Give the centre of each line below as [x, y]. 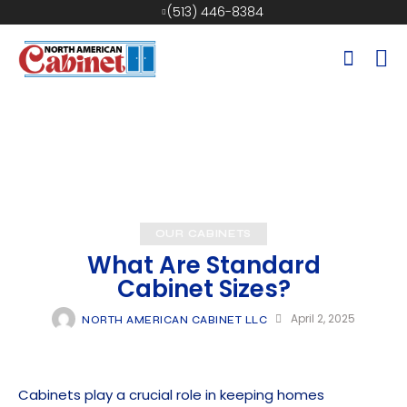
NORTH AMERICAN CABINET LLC [175, 319]
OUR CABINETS [203, 234]
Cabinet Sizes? [203, 289]
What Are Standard [203, 266]
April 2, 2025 [323, 319]
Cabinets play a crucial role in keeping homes [171, 395]
